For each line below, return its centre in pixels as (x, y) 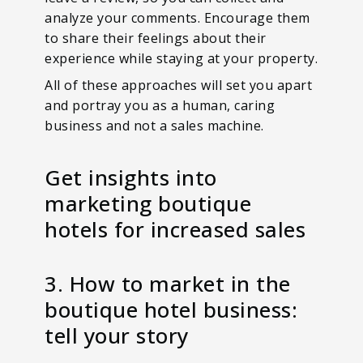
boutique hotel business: (171, 309)
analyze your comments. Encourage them (177, 17)
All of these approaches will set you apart (178, 85)
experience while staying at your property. (181, 58)
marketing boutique (148, 203)
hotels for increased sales (175, 229)
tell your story (117, 335)
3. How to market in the (168, 283)
